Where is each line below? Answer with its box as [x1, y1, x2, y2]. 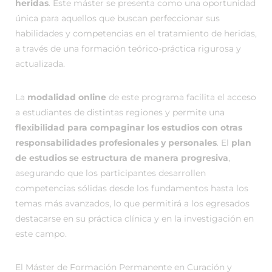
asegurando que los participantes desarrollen [15, 168, 206, 178]
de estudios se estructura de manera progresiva [15, 152, 228, 163]
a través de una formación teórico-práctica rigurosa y [15, 43, 241, 54]
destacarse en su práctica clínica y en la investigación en [15, 213, 254, 224]
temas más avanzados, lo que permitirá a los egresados [15, 198, 250, 209]
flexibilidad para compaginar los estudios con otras [15, 122, 242, 133]
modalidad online [27, 92, 106, 103]
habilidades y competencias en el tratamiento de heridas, [15, 28, 257, 39]
